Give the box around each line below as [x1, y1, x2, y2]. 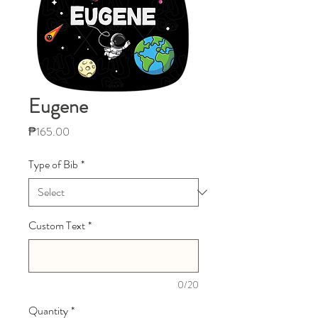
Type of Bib [28, 156, 78, 172]
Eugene [28, 92, 88, 121]
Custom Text [28, 217, 85, 234]
